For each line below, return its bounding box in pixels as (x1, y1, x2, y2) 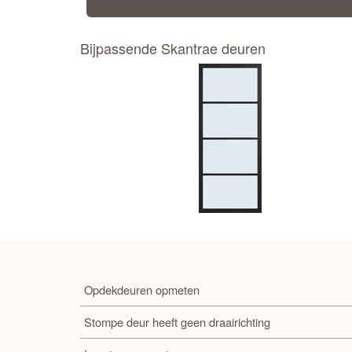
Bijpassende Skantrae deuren (80, 38, 266, 59)
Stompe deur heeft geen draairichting (84, 313, 270, 331)
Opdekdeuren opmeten (84, 281, 200, 299)
